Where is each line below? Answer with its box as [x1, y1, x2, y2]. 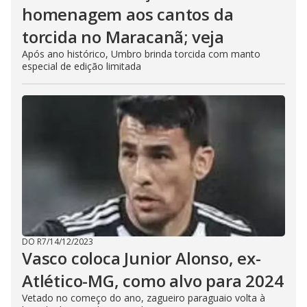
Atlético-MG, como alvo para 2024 [22, 269, 284, 292]
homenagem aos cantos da [22, 2, 234, 25]
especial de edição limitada [22, 59, 141, 73]
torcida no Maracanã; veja [22, 25, 224, 48]
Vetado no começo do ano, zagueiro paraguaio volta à [22, 291, 265, 304]
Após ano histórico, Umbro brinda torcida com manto [22, 47, 260, 60]
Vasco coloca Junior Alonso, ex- [22, 246, 261, 269]
